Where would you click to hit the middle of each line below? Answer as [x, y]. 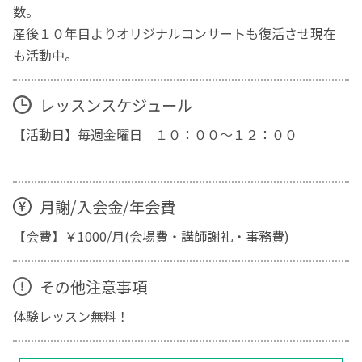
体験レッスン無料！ [72, 316]
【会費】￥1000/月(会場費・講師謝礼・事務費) [152, 236]
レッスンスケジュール [116, 105]
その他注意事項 [93, 286]
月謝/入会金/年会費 [107, 206]
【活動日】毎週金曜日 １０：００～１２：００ [162, 135]
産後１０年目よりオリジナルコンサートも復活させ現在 [175, 33]
